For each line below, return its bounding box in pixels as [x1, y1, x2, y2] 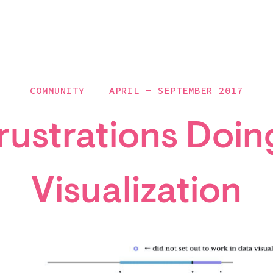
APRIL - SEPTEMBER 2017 [109, 84, 243, 96]
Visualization [31, 175, 242, 212]
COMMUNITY [30, 84, 85, 96]
